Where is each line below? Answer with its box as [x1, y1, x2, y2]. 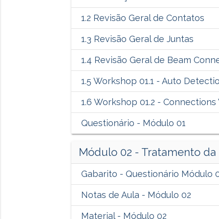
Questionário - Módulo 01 [81, 118, 186, 129]
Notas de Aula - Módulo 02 [81, 190, 191, 200]
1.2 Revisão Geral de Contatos [81, 13, 204, 23]
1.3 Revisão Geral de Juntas [81, 34, 194, 44]
